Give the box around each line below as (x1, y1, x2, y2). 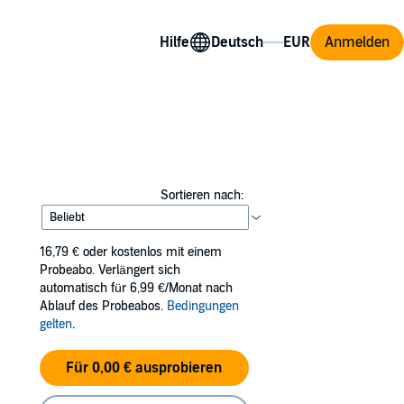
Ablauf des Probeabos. (40, 298, 167, 314)
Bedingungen (167, 298, 239, 314)
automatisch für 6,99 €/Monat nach (40, 280, 233, 296)
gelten (40, 317, 72, 332)
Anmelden (325, 32, 390, 51)
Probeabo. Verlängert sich (40, 262, 180, 278)
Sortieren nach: (160, 188, 243, 203)
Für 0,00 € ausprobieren (66, 359, 223, 377)
